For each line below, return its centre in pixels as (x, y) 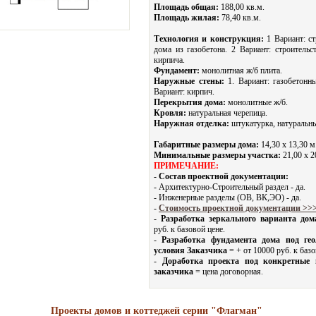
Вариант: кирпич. (184, 92)
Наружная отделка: (192, 123)
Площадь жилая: (187, 18)
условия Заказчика (190, 250)
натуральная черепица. (227, 113)
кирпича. (169, 60)
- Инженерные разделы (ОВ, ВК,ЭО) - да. (227, 197)
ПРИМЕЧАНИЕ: (186, 166)
